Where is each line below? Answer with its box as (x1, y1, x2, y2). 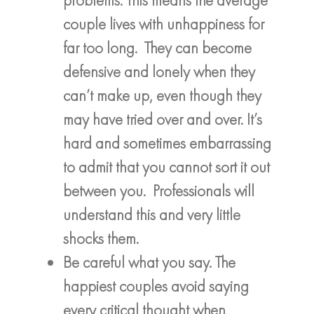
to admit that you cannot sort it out (63, 156, 270, 177)
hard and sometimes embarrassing (63, 132, 271, 153)
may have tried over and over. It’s (63, 108, 262, 130)
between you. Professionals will (63, 179, 254, 201)
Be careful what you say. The (63, 251, 235, 273)
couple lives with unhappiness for (63, 13, 264, 34)
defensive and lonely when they (63, 60, 255, 82)
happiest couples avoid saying (63, 275, 249, 296)
